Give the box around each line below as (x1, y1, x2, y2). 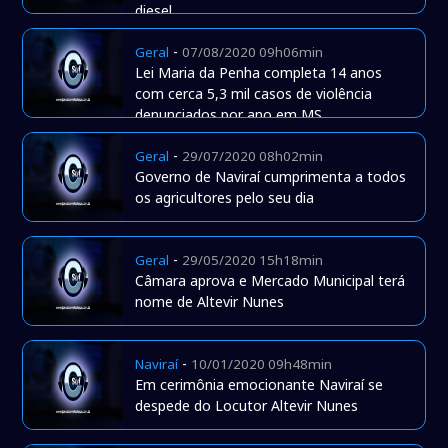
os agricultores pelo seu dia (135, 188, 315, 208)
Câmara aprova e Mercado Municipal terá (135, 271, 406, 291)
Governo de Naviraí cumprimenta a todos (135, 167, 407, 187)
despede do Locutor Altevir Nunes (135, 396, 359, 416)
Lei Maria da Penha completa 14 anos (135, 63, 383, 83)
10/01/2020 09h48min (191, 355, 333, 374)
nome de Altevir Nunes (135, 292, 285, 312)
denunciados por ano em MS (135, 105, 323, 125)
